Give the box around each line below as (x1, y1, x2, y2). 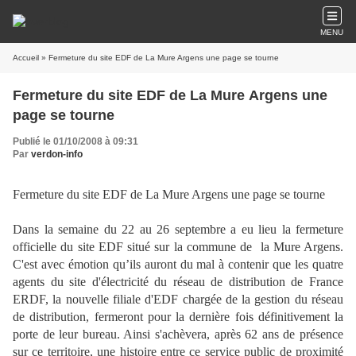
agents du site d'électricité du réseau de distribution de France (13, 275, 343, 288)
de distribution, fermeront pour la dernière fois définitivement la (13, 310, 343, 323)
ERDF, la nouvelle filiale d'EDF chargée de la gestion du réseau (13, 292, 343, 306)
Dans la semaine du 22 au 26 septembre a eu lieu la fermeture (13, 222, 343, 236)
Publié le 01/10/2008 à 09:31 (13, 136, 138, 147)
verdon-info (31, 149, 83, 160)
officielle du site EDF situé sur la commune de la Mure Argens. (13, 240, 343, 253)
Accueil (13, 53, 39, 62)
